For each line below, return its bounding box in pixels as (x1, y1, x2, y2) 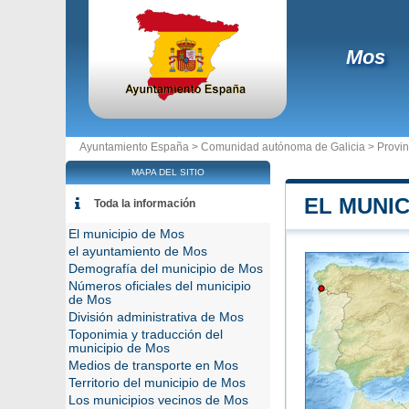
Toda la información (94, 197, 195, 210)
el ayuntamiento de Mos (68, 245, 207, 258)
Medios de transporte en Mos (68, 359, 238, 372)
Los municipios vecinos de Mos (68, 393, 248, 407)
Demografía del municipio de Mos (68, 262, 263, 276)
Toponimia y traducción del (68, 328, 223, 341)
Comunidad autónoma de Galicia (201, 141, 365, 153)
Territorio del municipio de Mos (68, 376, 246, 390)
